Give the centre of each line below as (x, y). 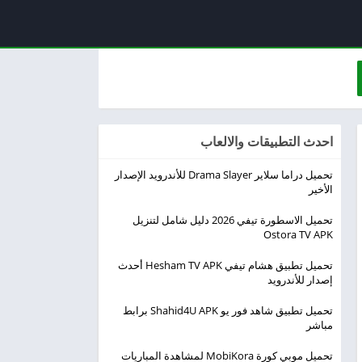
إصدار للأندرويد (300, 280)
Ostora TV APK (298, 234)
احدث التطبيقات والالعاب (267, 141)
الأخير (321, 189)
